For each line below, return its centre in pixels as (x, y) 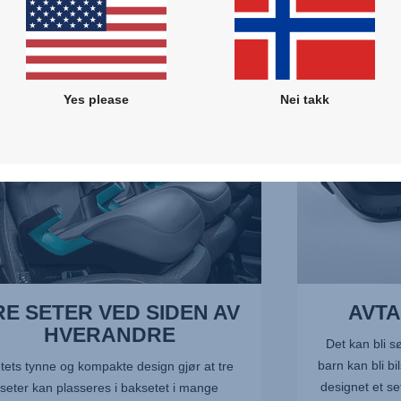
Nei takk (305, 99)
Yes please (96, 99)
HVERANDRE (109, 334)
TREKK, (319, 28)
